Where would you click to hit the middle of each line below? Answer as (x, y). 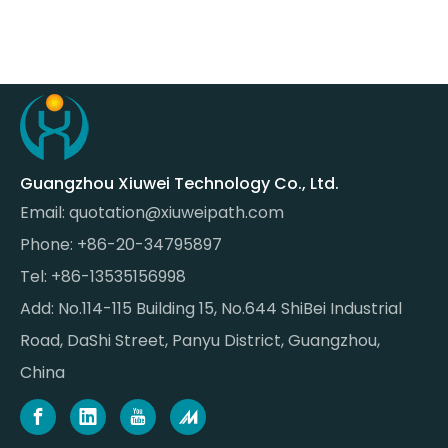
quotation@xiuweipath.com (176, 212)
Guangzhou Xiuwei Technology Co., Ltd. (179, 183)
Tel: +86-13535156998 (103, 276)
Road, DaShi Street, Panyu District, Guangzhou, (200, 340)
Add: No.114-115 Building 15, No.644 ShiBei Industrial (211, 308)
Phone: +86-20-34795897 (121, 244)
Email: (44, 212)
